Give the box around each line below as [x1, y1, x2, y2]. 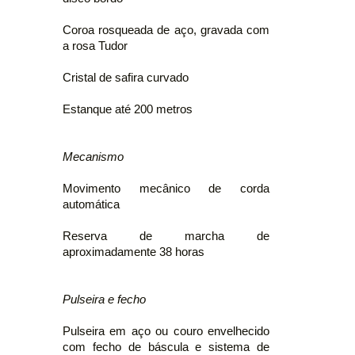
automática [63, 197, 120, 211]
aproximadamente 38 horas [63, 245, 204, 258]
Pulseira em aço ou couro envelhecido [63, 324, 269, 338]
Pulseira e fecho [63, 292, 146, 306]
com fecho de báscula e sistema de [63, 340, 269, 353]
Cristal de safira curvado [63, 71, 189, 84]
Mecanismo [63, 150, 124, 163]
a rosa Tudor [63, 39, 128, 52]
